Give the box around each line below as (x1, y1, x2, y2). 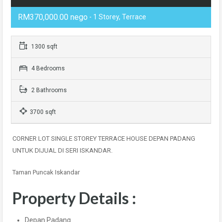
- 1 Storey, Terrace (88, 13, 146, 21)
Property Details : (12, 188, 136, 208)
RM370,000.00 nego (18, 12, 88, 22)
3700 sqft (30, 109, 56, 115)
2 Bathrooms (30, 87, 67, 94)
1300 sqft (30, 43, 57, 50)
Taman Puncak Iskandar (12, 168, 80, 176)
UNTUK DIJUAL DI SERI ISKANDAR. (12, 147, 112, 154)
